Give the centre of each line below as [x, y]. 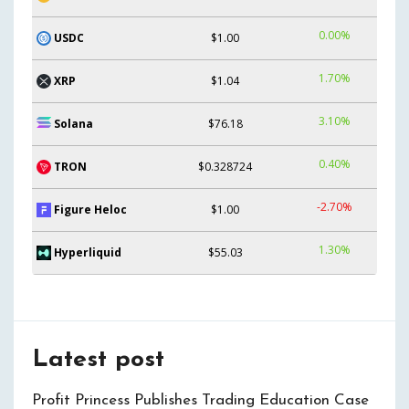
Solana [73, 123]
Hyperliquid [88, 252]
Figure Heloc [90, 209]
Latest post [98, 360]
